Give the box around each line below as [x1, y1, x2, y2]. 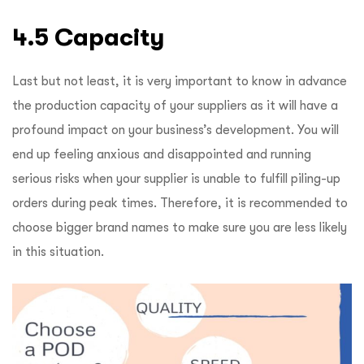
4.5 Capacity [12, 23, 171, 50]
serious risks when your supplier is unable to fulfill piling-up [12, 171, 340, 186]
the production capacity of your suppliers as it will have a [12, 97, 338, 113]
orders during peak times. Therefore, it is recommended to [12, 195, 348, 210]
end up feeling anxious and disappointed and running [12, 146, 311, 162]
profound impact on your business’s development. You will [12, 122, 339, 137]
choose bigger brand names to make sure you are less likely [12, 219, 347, 235]
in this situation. [12, 244, 104, 259]
